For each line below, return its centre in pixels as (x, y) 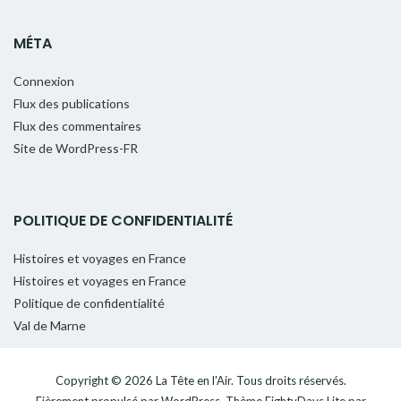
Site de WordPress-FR (76, 148)
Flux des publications (72, 103)
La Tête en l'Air (193, 380)
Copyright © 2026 (105, 380)
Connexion (44, 81)
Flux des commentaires (77, 125)
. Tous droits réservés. (288, 380)
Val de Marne (50, 325)
